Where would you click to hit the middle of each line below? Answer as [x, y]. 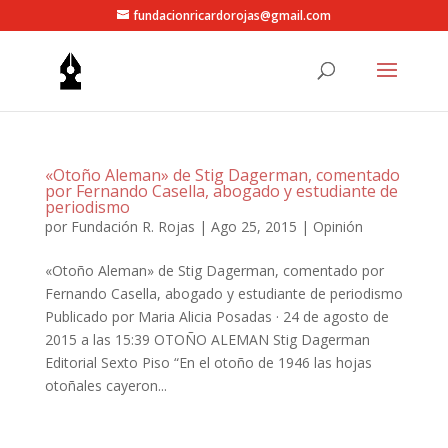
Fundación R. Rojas [132, 226]
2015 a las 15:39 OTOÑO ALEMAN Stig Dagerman [207, 339]
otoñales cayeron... [105, 385]
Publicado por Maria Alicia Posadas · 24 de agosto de [216, 316]
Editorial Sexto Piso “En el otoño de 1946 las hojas [208, 362]
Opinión [337, 226]
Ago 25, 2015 [253, 226]
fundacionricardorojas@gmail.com [231, 15]
